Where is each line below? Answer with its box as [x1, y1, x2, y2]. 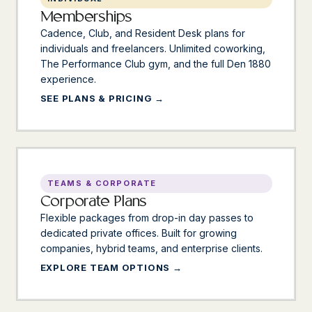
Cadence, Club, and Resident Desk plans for [40, 26, 245, 39]
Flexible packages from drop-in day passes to [40, 211, 253, 224]
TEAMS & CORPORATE [47, 178, 157, 188]
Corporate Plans [40, 192, 148, 210]
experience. [40, 72, 96, 85]
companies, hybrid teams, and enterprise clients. [40, 242, 263, 254]
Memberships [40, 7, 133, 26]
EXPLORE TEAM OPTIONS [40, 261, 171, 273]
